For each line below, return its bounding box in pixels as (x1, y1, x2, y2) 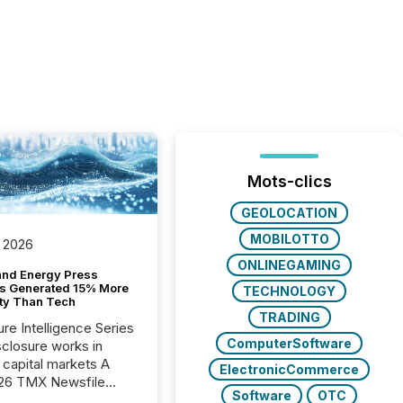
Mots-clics (246, 172, 332, 191)
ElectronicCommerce (219, 362, 360, 377)
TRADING (258, 309, 320, 325)
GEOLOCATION (241, 205, 338, 220)
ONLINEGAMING (237, 257, 342, 273)
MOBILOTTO (249, 231, 329, 246)
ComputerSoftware (227, 336, 353, 351)
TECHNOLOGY (243, 283, 336, 299)
